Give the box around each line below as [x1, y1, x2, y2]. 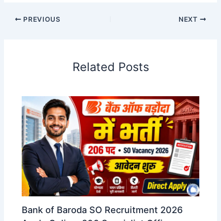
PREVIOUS [21, 15, 61, 23]
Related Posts [72, 59, 149, 74]
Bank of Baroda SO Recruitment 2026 [22, 204, 184, 216]
